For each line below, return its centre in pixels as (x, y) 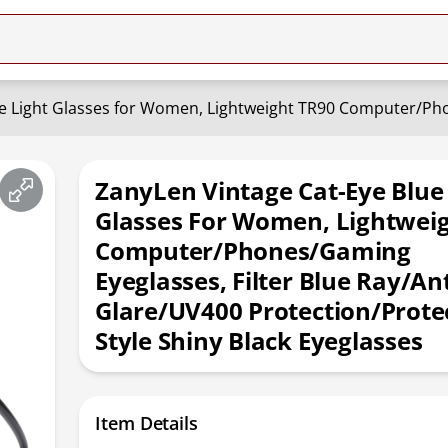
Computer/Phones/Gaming (253, 250)
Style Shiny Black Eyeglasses (259, 340)
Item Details (146, 423)
